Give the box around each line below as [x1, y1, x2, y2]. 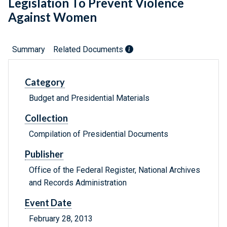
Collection [25, 112, 68, 124]
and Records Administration [29, 178, 127, 188]
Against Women [8, 10, 97, 25]
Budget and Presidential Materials [29, 93, 149, 103]
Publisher [25, 148, 63, 160]
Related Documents [53, 45, 125, 55]
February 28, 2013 [29, 214, 93, 224]
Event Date [25, 197, 71, 209]
